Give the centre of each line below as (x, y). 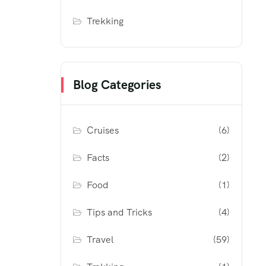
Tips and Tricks (120, 213)
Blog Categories (117, 85)
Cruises (103, 131)
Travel (100, 240)
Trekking (105, 21)
